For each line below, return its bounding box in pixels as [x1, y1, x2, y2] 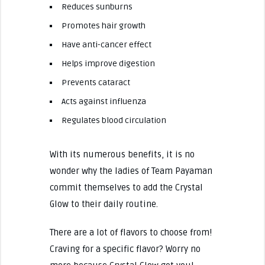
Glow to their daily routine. [49, 198, 158, 209]
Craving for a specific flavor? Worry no [49, 243, 201, 254]
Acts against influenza [61, 96, 146, 106]
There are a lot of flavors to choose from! [49, 227, 212, 238]
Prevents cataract [61, 77, 130, 88]
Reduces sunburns [61, 1, 132, 12]
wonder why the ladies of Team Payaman [49, 165, 212, 176]
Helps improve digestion [61, 58, 155, 69]
